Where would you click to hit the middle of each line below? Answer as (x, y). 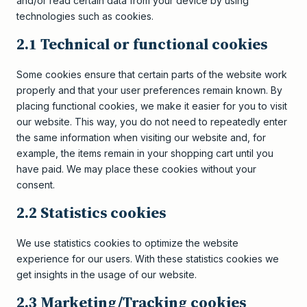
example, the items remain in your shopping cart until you (145, 153)
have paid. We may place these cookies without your (136, 169)
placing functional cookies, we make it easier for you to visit (152, 106)
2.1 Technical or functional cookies (142, 44)
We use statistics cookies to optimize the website (127, 243)
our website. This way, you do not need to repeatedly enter (152, 122)
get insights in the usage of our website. (107, 274)
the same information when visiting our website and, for (141, 137)
